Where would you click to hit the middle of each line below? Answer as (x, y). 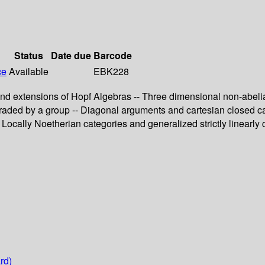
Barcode (113, 56)
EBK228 (111, 72)
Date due (71, 56)
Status (29, 56)
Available (29, 72)
